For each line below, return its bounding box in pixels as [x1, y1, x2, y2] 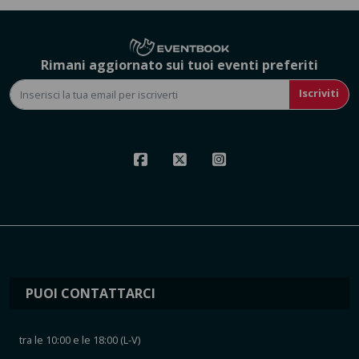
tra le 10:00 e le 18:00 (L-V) [19, 332, 140, 347]
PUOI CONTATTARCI [26, 284, 155, 302]
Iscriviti [299, 85, 339, 100]
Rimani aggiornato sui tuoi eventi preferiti [41, 55, 318, 74]
